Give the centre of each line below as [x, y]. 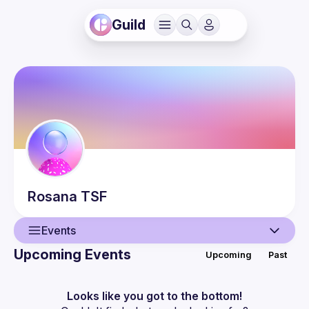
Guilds [58, 291]
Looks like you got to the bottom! [154, 296]
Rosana [54, 197]
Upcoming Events [72, 255]
